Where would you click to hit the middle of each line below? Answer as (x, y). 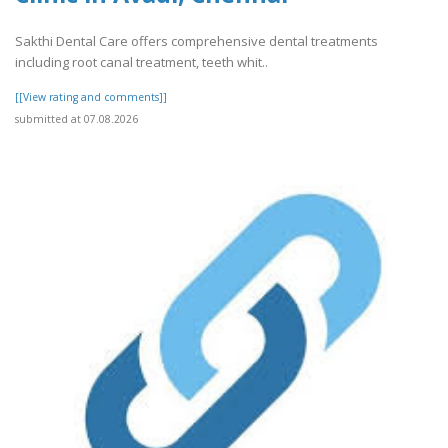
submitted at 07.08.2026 (76, 118)
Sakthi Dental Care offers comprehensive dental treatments (196, 40)
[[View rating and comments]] (91, 96)
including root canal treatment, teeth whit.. (141, 61)
